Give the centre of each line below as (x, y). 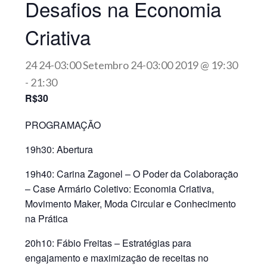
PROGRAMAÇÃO (63, 125)
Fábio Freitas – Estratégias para (124, 243)
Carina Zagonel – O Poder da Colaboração (148, 174)
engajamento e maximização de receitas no (117, 258)
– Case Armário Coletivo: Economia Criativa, (120, 189)
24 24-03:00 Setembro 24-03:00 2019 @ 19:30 (132, 65)
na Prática (47, 218)
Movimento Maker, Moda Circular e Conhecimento (131, 204)
